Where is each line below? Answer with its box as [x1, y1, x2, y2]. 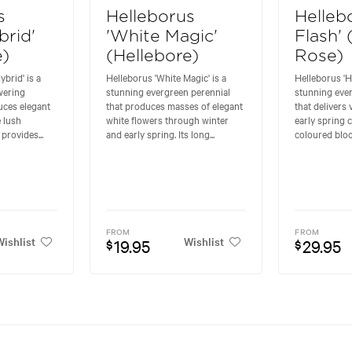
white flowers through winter [105, 112, 229, 127]
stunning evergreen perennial [105, 84, 230, 99]
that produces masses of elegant [105, 98, 243, 113]
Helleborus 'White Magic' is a [105, 70, 226, 85]
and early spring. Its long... [105, 126, 214, 141]
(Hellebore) [105, 48, 199, 65]
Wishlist [184, 233, 225, 249]
